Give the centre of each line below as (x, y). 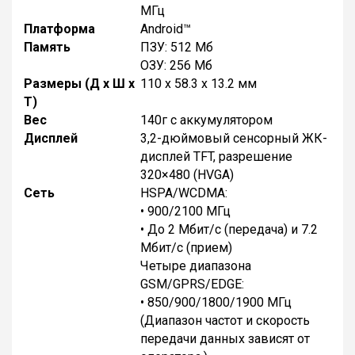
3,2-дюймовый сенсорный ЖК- (234, 138)
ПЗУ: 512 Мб (177, 47)
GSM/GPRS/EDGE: (192, 284)
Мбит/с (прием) (186, 247)
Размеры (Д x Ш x (79, 83)
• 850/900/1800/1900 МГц (216, 302)
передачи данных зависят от (225, 338)
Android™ (166, 29)
